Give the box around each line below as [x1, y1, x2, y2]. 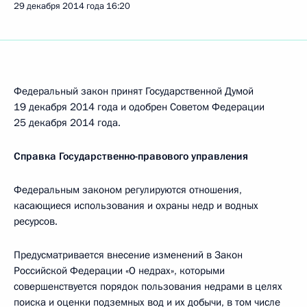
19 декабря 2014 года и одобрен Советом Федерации [14, 100, 265, 114]
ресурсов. [14, 214, 58, 228]
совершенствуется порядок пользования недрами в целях [14, 280, 282, 293]
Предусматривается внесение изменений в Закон [14, 248, 243, 262]
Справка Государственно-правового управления [14, 149, 248, 163]
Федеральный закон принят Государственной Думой [14, 84, 254, 98]
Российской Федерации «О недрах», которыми [14, 264, 225, 278]
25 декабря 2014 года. [14, 116, 121, 130]
